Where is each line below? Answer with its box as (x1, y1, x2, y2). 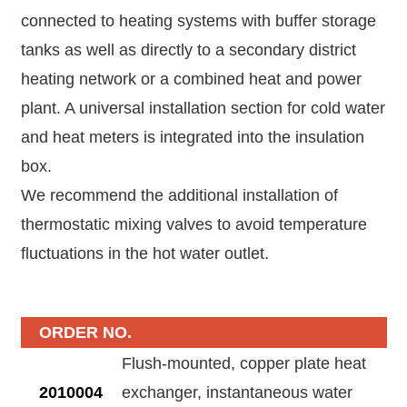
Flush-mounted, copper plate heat (121, 354, 366, 372)
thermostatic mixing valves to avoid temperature (20, 215, 367, 233)
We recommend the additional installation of (20, 186, 338, 204)
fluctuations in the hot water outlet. (20, 244, 269, 263)
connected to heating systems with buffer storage (20, 12, 376, 30)
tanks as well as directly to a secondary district (20, 41, 356, 59)
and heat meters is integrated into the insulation (20, 128, 364, 146)
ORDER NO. (38, 323, 132, 342)
